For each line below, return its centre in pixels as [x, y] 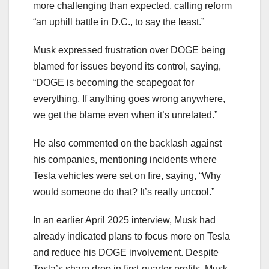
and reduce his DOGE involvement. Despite [126, 252]
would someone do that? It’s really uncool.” [124, 192]
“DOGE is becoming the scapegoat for [113, 82]
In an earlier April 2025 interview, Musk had [124, 220]
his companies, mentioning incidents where [125, 159]
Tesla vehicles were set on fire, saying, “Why [127, 175]
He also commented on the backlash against [127, 143]
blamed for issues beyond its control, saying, [127, 66]
